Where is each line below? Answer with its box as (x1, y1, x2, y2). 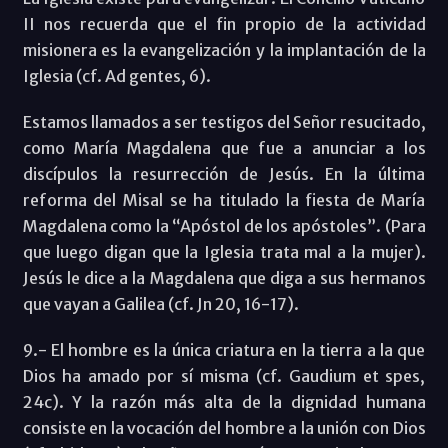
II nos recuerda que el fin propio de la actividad (22, 13, 426, 34)
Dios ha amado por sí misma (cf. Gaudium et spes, (22, 365, 426, 386)
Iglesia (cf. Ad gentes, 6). (22, 65, 211, 86)
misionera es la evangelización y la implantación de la (22, 39, 426, 60)
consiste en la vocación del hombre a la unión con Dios (22, 417, 426, 438)
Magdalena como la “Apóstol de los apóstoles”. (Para (22, 215, 426, 236)
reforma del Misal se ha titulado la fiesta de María (22, 189, 426, 210)
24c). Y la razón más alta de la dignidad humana (22, 391, 426, 412)
